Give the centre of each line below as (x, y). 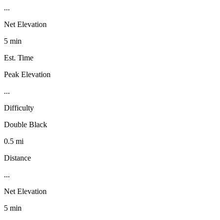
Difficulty (19, 108)
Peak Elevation (27, 74)
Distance (17, 158)
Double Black (26, 124)
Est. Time (19, 57)
